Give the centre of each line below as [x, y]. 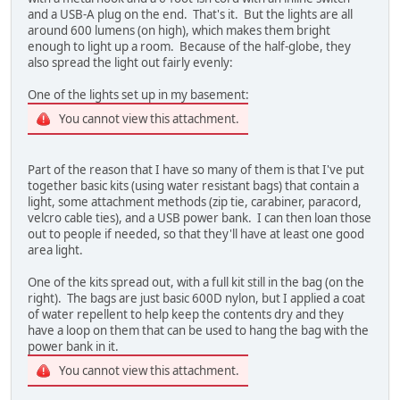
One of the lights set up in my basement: [138, 94]
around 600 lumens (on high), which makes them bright [179, 30]
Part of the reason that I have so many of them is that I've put [196, 169]
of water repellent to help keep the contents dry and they [186, 314]
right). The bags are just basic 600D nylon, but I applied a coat [196, 298]
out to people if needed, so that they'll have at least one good [196, 233]
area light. [57, 250]
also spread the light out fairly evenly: [130, 62]
